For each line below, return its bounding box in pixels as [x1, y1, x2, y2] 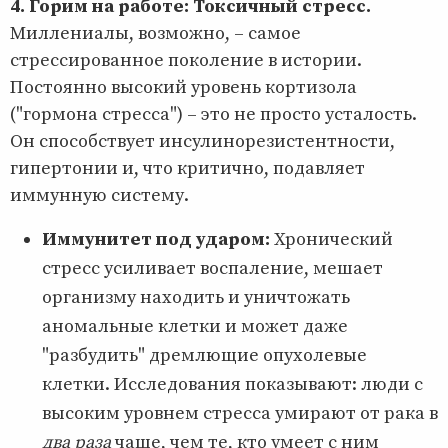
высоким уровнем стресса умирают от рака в [42, 401, 438, 425]
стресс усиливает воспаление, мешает [42, 256, 383, 280]
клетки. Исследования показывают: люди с [42, 372, 423, 396]
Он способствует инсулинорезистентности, [10, 129, 395, 153]
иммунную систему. [10, 183, 189, 207]
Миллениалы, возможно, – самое [10, 21, 301, 45]
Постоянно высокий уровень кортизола [10, 75, 357, 99]
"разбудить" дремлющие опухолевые [42, 343, 367, 367]
